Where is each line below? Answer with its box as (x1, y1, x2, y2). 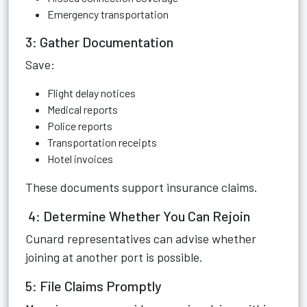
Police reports (47, 119, 112, 132)
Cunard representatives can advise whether (25, 231, 256, 246)
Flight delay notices (47, 86, 136, 99)
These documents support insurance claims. (25, 180, 258, 195)
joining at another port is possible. (25, 249, 203, 265)
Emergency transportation (47, 8, 169, 21)
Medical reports (47, 103, 118, 116)
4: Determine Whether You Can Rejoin (25, 208, 250, 224)
